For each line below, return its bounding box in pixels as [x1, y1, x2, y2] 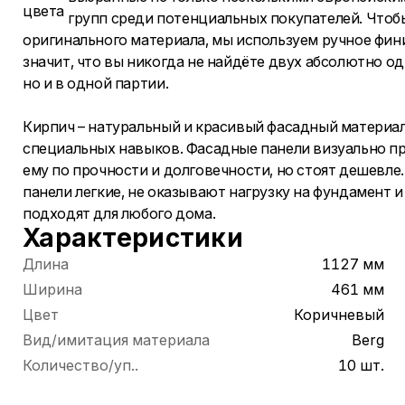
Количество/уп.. [23, 356, 138, 374]
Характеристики [23, 222, 243, 253]
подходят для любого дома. [23, 204, 216, 222]
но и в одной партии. [23, 74, 172, 92]
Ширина [23, 280, 82, 298]
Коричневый [294, 306, 384, 324]
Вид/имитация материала [23, 331, 210, 349]
